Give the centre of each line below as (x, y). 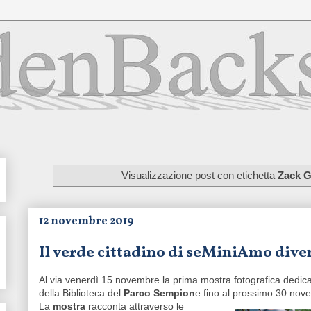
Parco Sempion (159, 293)
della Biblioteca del (81, 293)
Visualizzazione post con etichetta (200, 175)
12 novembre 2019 (86, 222)
